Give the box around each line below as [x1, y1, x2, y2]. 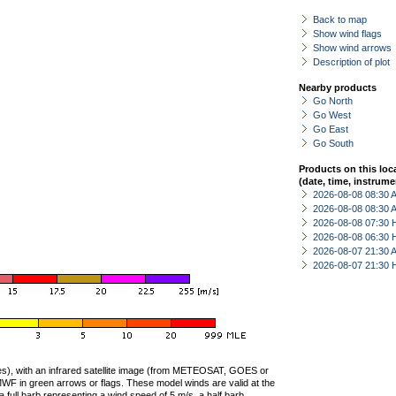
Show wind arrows [313, 42, 392, 53]
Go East [313, 124, 348, 134]
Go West [313, 110, 351, 120]
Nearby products [299, 82, 377, 93]
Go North [313, 95, 353, 106]
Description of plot [313, 57, 390, 67]
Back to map [313, 14, 367, 25]
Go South [313, 138, 354, 148]
